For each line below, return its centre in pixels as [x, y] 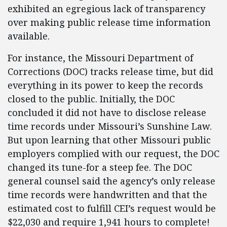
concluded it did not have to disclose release [107, 112]
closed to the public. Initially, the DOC [91, 99]
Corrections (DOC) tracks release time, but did [110, 71]
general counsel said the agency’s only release [111, 181]
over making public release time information [109, 22]
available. [29, 36]
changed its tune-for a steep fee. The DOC [100, 167]
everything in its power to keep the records [105, 85]
